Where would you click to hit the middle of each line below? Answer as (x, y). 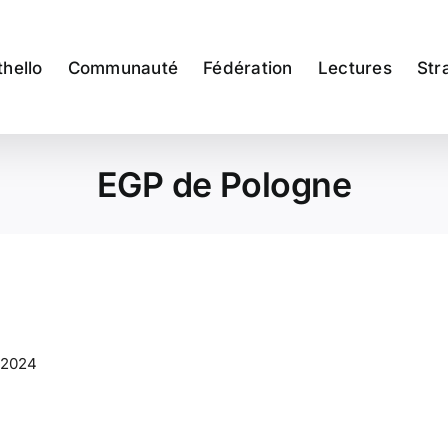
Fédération (248, 68)
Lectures (354, 68)
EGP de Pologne (224, 184)
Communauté (123, 68)
